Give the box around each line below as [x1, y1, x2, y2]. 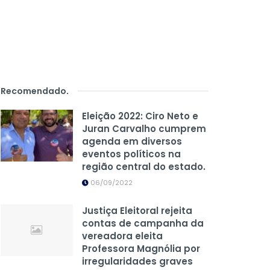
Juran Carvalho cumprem [82, 122, 206, 136]
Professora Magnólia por [82, 242, 200, 256]
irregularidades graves [82, 255, 193, 268]
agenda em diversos [82, 135, 182, 148]
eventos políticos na [82, 148, 181, 161]
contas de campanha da [82, 217, 204, 230]
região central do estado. [82, 160, 206, 174]
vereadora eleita [82, 230, 163, 243]
